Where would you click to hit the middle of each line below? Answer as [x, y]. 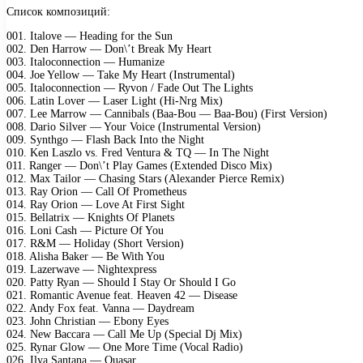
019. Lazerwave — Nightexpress [81, 269]
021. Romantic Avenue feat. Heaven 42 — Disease [122, 295]
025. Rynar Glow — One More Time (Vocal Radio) [125, 347]
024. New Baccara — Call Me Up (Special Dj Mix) [124, 334]
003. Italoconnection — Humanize [85, 62]
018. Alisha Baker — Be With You [85, 256]
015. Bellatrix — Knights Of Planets [90, 217]
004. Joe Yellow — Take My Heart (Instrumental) [121, 75]
